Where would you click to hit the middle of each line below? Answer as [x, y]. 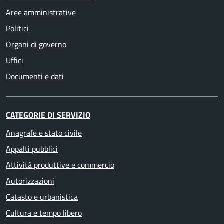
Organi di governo [36, 44]
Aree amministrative [41, 12]
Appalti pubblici [32, 149]
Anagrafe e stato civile [44, 133]
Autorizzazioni [30, 181]
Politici [17, 28]
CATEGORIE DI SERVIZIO [48, 115]
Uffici [15, 60]
